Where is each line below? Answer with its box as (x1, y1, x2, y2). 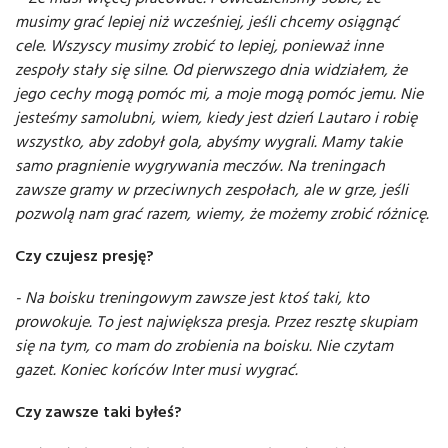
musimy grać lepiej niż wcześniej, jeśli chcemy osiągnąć (15, 9, 399, 34)
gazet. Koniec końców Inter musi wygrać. (15, 357, 298, 382)
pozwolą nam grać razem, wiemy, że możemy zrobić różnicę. (15, 201, 429, 226)
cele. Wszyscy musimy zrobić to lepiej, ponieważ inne (15, 33, 383, 58)
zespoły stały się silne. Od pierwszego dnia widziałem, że (15, 57, 407, 82)
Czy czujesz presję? (15, 243, 154, 268)
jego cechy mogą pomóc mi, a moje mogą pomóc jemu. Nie (15, 81, 423, 106)
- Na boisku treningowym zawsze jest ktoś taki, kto (15, 285, 369, 310)
